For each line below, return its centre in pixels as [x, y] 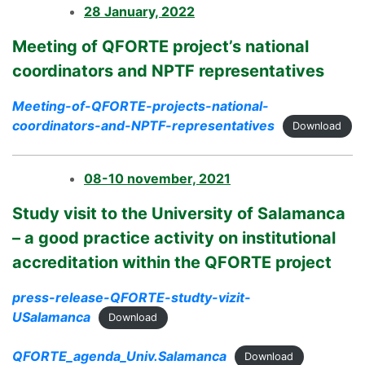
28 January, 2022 [139, 11]
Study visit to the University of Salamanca [179, 213]
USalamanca [51, 317]
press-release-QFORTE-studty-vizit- [132, 297]
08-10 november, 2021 [157, 178]
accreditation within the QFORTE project [172, 262]
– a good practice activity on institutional [174, 237]
